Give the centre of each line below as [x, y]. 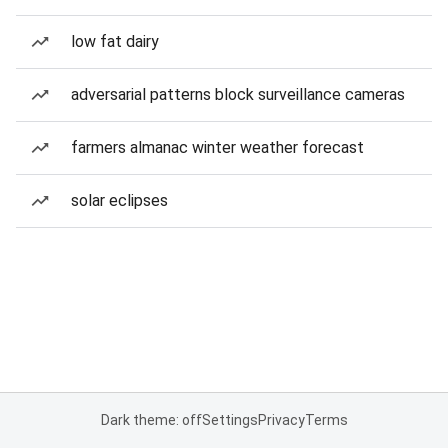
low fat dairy [115, 41]
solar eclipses [119, 200]
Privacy [281, 420]
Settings [229, 420]
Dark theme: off [151, 420]
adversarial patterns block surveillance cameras [238, 94]
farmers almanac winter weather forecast [217, 147]
